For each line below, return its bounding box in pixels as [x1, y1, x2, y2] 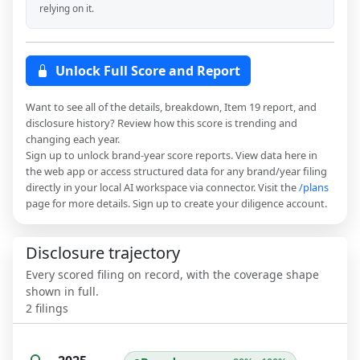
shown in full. [26, 284, 99, 300]
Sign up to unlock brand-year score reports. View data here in [26, 148, 317, 163]
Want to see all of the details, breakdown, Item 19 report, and [26, 100, 317, 115]
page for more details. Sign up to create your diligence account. [26, 196, 327, 211]
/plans [299, 180, 329, 195]
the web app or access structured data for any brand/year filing [26, 164, 327, 179]
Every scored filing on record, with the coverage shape [26, 267, 319, 283]
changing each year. [26, 132, 120, 147]
